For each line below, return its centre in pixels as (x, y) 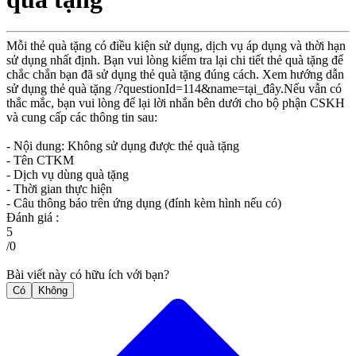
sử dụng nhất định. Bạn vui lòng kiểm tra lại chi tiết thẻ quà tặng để (175, 60)
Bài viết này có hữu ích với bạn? (88, 275)
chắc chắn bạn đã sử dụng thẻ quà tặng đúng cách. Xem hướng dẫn (175, 75)
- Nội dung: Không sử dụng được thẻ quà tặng (123, 146)
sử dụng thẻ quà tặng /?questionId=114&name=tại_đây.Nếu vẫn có (174, 89)
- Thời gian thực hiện (59, 189)
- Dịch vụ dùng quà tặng (68, 175)
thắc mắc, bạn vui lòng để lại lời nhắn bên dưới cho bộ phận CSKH (176, 103)
